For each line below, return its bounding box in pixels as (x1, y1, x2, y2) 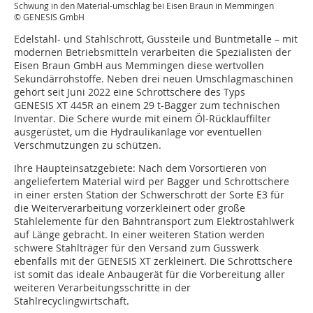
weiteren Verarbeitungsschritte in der (14, 281, 191, 294)
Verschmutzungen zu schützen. (14, 138, 161, 152)
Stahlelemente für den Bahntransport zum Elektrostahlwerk (14, 214, 294, 228)
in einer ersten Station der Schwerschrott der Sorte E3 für (14, 188, 284, 201)
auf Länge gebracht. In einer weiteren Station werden (14, 228, 265, 241)
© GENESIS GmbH (14, 11, 85, 22)
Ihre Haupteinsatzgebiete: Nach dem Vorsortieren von (14, 161, 267, 175)
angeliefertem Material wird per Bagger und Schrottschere (14, 175, 289, 188)
